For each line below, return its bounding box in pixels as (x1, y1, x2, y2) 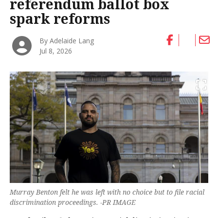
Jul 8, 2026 (39, 46, 73, 55)
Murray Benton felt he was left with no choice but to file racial (10, 187, 204, 197)
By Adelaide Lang (39, 36, 94, 45)
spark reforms (10, 9, 110, 28)
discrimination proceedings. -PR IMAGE (10, 198, 136, 207)
